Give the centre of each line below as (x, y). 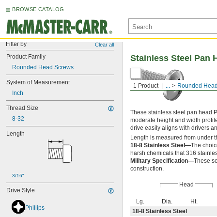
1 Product (146, 86)
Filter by (16, 44)
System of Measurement (38, 82)
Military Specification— (162, 161)
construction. (147, 169)
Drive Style (21, 190)
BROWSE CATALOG (38, 9)
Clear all (104, 45)
